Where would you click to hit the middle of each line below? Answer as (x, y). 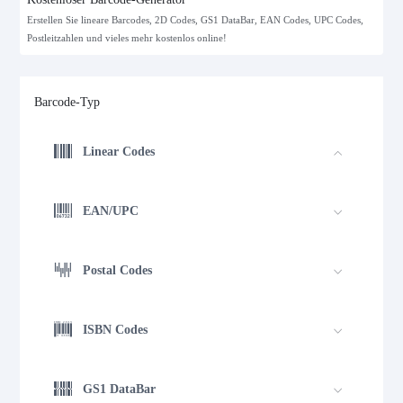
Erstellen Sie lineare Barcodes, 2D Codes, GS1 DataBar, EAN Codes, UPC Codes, (196, 21)
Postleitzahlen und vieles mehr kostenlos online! (127, 39)
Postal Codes (118, 270)
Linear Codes (119, 151)
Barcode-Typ (67, 103)
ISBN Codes (116, 329)
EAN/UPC (111, 210)
